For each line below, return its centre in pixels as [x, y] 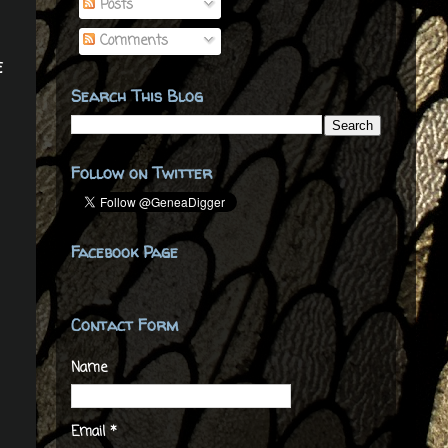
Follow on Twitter [141, 173]
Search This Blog [137, 96]
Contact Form [124, 325]
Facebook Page [124, 252]
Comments [131, 42]
